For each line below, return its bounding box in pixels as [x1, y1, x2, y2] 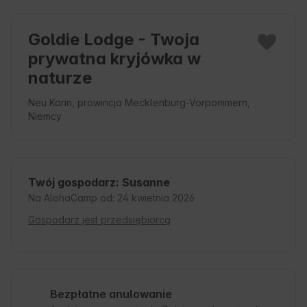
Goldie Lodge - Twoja [28, 29, 199, 50]
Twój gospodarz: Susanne [28, 175, 170, 190]
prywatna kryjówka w [28, 49, 201, 69]
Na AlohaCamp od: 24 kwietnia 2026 [28, 192, 195, 204]
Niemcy [28, 110, 62, 123]
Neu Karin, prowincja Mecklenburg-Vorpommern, [28, 97, 250, 109]
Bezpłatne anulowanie [50, 287, 172, 302]
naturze [28, 68, 92, 88]
